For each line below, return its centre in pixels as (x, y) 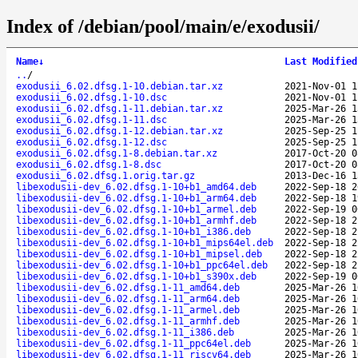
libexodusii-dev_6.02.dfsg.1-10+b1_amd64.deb (136, 187)
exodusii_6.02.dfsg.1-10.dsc (91, 97)
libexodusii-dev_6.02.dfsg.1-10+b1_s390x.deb (136, 276)
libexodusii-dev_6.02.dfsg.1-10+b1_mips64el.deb (145, 243)
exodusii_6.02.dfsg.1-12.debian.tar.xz (119, 131)
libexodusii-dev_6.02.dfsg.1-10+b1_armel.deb (136, 209)
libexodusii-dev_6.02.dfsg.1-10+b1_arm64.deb (136, 198)
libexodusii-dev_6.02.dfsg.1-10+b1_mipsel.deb (139, 254)
